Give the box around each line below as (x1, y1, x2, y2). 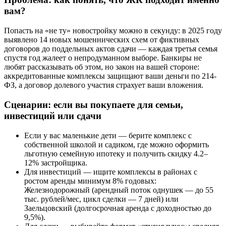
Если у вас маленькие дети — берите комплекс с (24, 131, 192, 140)
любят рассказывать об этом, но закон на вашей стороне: (4, 63, 199, 72)
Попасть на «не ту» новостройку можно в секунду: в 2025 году (4, 26, 222, 35)
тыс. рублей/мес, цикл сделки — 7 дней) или (24, 194, 179, 203)
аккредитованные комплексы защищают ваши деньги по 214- (4, 72, 216, 81)
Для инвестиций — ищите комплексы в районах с (24, 167, 197, 176)
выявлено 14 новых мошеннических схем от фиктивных (4, 35, 199, 44)
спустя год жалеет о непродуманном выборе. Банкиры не (4, 53, 202, 63)
